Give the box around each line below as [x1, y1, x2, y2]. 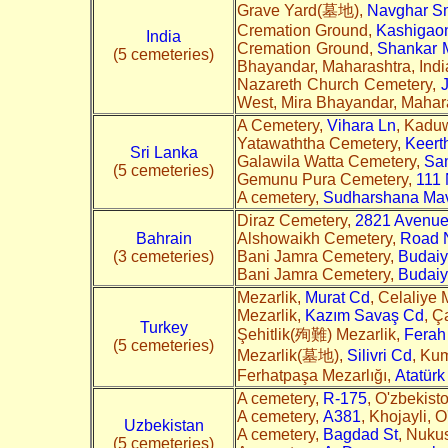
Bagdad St [323, 425, 398, 443]
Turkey [139, 318, 188, 336]
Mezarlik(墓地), [237, 346, 347, 364]
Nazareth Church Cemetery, [237, 75, 441, 93]
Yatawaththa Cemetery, [237, 134, 405, 152]
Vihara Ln [327, 116, 396, 134]
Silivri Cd [347, 346, 412, 364]
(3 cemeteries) [113, 247, 214, 265]
